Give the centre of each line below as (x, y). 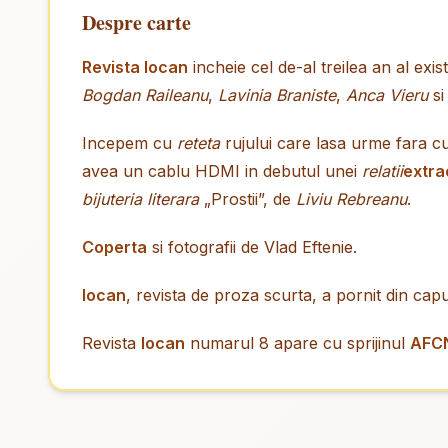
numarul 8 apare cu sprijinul (297, 343)
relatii (382, 171)
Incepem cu (129, 143)
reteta (198, 143)
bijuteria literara (140, 199)
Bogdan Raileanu (145, 95)
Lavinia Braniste (277, 95)
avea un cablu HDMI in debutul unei (222, 171)
